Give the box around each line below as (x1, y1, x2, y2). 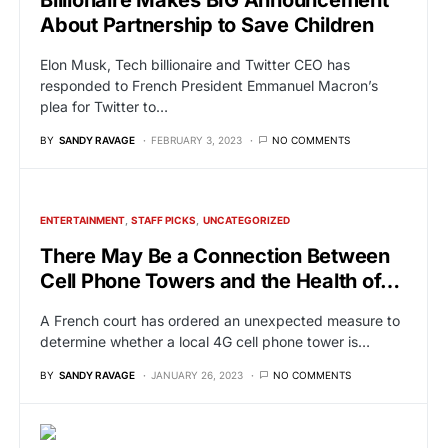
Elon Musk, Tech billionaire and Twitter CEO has (40, 55, 350, 73)
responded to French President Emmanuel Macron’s (40, 76, 378, 94)
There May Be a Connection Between (40, 243, 390, 268)
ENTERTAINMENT (40, 213, 125, 226)
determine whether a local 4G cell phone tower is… (40, 332, 370, 350)
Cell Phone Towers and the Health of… (40, 268, 400, 293)
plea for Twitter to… (40, 97, 168, 115)
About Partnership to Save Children (40, 12, 374, 37)
